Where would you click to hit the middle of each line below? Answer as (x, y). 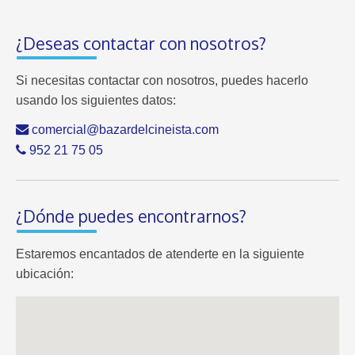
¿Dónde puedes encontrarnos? (131, 216)
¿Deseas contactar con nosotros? (141, 43)
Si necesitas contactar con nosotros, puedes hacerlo (162, 81)
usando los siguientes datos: (96, 101)
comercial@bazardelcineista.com (124, 130)
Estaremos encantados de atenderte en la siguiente (160, 254)
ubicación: (45, 273)
